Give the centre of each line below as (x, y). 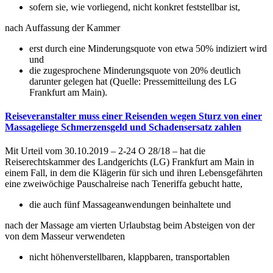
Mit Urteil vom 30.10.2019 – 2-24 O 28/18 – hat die (105, 151)
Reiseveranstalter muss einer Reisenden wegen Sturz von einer (133, 116)
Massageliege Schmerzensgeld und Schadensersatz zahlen (123, 127)
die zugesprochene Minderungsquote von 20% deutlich (135, 70)
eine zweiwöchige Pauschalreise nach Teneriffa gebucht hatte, (125, 184)
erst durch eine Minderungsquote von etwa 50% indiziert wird (148, 48)
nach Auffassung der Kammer (64, 27)
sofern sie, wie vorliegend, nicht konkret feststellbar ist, (135, 7)
